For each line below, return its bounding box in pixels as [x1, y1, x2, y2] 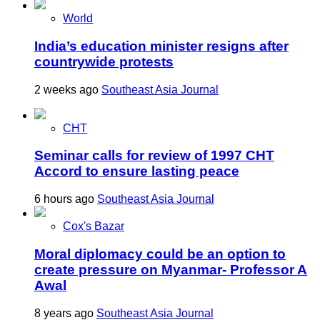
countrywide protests [34, 54, 174, 69]
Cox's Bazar [63, 220, 124, 233]
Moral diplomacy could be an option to [34, 246, 286, 261]
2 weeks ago [34, 83, 101, 96]
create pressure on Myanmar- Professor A [34, 261, 307, 277]
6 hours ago [34, 193, 97, 206]
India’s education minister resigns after [34, 38, 289, 54]
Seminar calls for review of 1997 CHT [34, 148, 274, 164]
